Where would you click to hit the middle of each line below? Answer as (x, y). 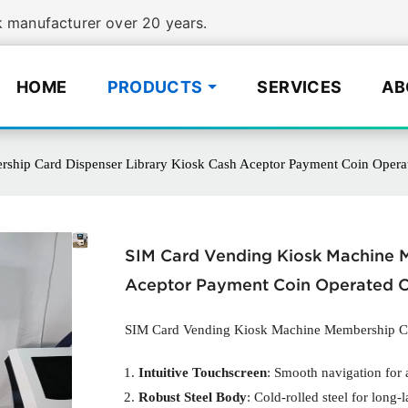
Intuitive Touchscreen (203, 373)
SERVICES (300, 87)
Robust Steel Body (193, 398)
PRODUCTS (155, 87)
